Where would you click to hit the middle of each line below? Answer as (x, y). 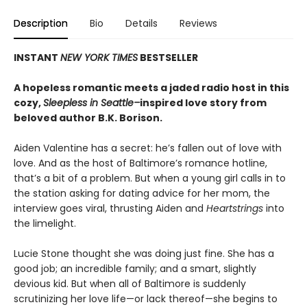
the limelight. (45, 223)
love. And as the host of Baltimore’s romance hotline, (140, 163)
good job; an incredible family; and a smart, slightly (135, 268)
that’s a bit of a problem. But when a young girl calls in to (150, 178)
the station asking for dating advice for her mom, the (142, 193)
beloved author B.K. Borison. (88, 118)
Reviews (198, 23)
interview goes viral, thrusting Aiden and (110, 208)
